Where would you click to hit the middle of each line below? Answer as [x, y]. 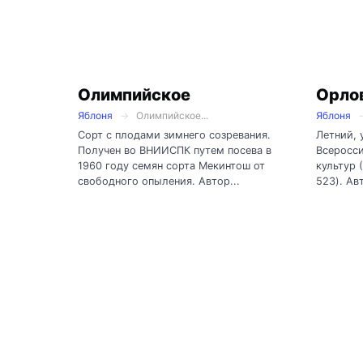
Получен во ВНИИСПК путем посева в [175, 151]
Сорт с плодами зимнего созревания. [174, 135]
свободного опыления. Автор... [159, 181]
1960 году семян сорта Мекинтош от [171, 166]
